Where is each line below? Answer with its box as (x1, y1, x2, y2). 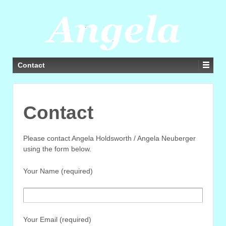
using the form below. (23, 145, 91, 153)
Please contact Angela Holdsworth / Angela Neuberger (23, 134, 196, 143)
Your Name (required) (23, 166, 93, 175)
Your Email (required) (23, 215, 91, 223)
